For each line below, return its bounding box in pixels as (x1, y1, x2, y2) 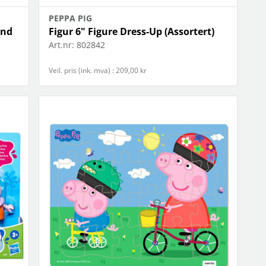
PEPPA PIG (49, 12, 93, 24)
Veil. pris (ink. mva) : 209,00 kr (49, 65, 147, 76)
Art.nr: (49, 39, 75, 51)
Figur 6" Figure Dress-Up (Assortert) (49, 25, 215, 39)
